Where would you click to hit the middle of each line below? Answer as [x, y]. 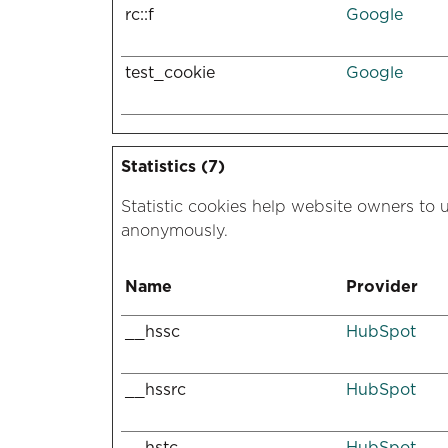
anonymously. [174, 230]
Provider [382, 286]
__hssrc [155, 389]
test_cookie [170, 72]
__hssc [152, 331]
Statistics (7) [173, 166]
